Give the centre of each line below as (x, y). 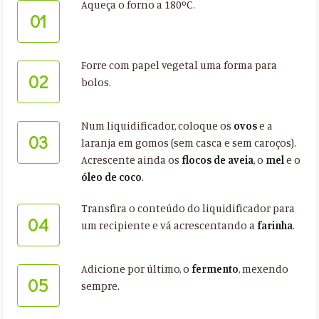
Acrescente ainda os (131, 160)
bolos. (96, 83)
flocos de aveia (217, 160)
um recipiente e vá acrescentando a (169, 226)
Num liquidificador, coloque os (157, 126)
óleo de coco (111, 177)
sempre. (100, 286)
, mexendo (263, 269)
